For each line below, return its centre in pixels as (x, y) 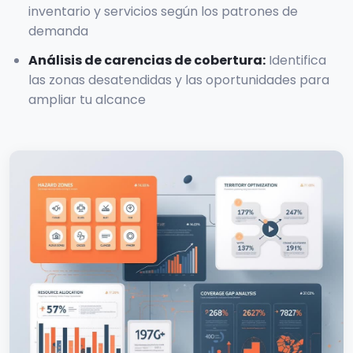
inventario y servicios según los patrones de (163, 11)
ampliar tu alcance (87, 99)
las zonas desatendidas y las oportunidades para (179, 80)
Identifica (297, 60)
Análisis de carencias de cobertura (145, 60)
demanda (58, 31)
